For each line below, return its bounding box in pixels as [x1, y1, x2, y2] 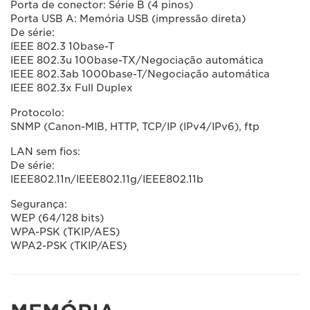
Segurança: [10, 199, 67, 210]
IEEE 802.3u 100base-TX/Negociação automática [10, 55, 264, 66]
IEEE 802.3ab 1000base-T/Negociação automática [10, 69, 270, 80]
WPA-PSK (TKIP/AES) [10, 226, 120, 237]
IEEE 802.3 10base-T [10, 41, 114, 52]
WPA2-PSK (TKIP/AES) [10, 240, 127, 251]
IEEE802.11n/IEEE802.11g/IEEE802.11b [10, 174, 203, 185]
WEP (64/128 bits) [10, 212, 104, 224]
